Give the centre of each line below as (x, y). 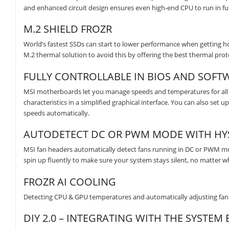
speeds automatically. (56, 113)
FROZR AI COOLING (70, 181)
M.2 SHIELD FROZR (68, 29)
